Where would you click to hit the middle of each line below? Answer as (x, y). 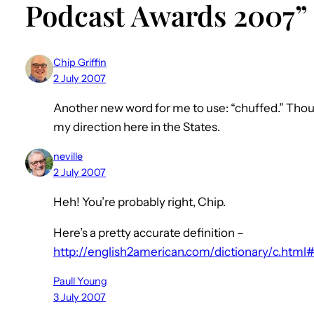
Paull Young (80, 281)
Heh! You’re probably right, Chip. (139, 202)
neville (68, 157)
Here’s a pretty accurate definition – (149, 233)
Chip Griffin (80, 63)
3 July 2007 (80, 298)
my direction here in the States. (137, 127)
